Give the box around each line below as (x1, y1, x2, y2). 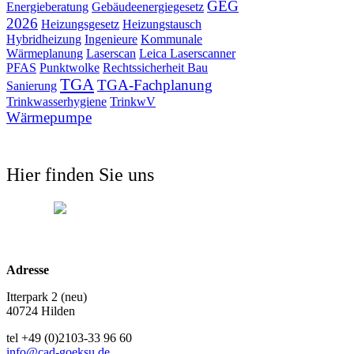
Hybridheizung (6, 32, 81, 47)
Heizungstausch (122, 17, 201, 32)
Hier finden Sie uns (6, 164, 154, 185)
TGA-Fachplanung (97, 77, 213, 94)
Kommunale (141, 32, 202, 47)
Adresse (6, 262, 49, 277)
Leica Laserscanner (139, 47, 235, 61)
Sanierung (6, 79, 57, 93)
